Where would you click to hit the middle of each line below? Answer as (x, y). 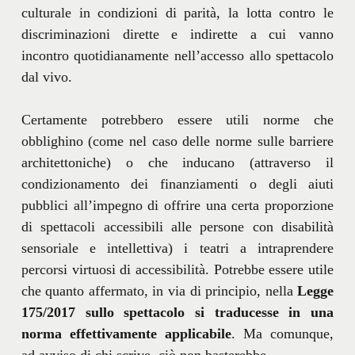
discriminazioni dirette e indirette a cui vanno (177, 34)
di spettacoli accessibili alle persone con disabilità (177, 227)
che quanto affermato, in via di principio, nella (159, 291)
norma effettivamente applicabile (126, 334)
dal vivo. (46, 77)
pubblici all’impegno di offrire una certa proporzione (177, 206)
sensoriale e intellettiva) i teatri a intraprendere (177, 248)
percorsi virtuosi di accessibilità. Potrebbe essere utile (177, 270)
